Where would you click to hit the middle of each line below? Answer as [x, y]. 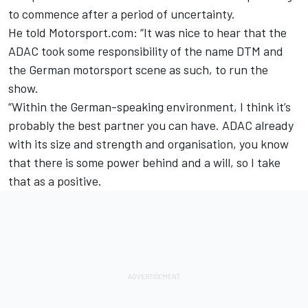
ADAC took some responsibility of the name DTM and [146, 51]
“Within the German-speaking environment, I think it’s [150, 106]
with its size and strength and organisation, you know [148, 143]
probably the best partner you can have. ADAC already [151, 125]
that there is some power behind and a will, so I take [144, 162]
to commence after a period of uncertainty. [123, 13]
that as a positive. [55, 180]
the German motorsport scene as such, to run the [138, 69]
